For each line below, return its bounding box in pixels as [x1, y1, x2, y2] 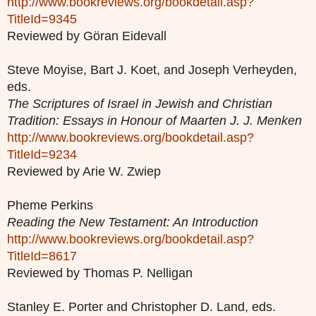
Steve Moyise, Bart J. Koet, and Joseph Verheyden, [7, 63, 297, 78]
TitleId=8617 [7, 249, 77, 264]
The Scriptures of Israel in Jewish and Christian [7, 97, 272, 111]
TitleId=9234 [7, 147, 77, 162]
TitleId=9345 [7, 12, 77, 27]
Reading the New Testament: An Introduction [7, 215, 258, 230]
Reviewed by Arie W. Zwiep [7, 164, 161, 179]
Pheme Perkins [7, 198, 93, 213]
